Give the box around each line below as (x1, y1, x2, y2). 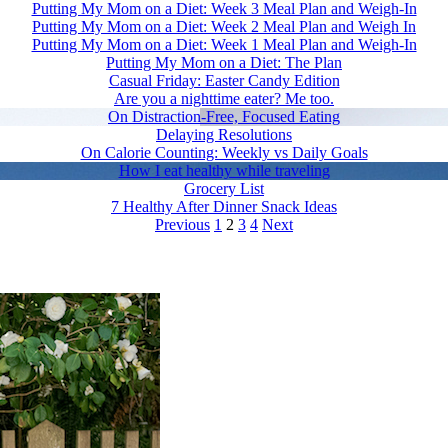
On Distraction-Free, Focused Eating (108, 107, 340, 125)
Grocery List (184, 179, 264, 197)
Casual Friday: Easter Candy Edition (108, 71, 340, 89)
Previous (155, 215, 210, 233)
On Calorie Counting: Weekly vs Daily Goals (80, 143, 368, 161)
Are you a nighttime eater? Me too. (114, 89, 334, 107)
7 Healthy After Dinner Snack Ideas (111, 197, 337, 215)
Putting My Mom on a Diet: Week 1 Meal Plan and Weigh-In (31, 35, 417, 53)
